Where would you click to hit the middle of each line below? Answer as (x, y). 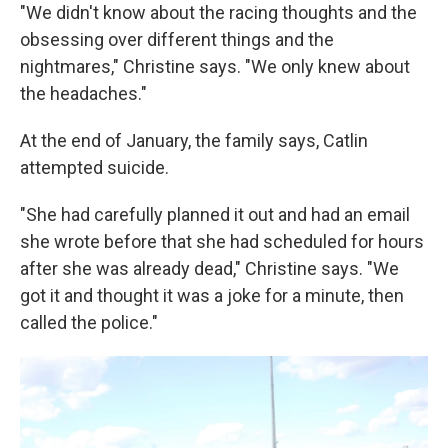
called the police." (89, 323)
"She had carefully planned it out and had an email (215, 215)
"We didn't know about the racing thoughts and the (218, 13)
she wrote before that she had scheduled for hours (222, 242)
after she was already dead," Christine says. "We (209, 269)
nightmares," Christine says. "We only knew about (215, 67)
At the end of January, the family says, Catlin (194, 141)
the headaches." (83, 94)
